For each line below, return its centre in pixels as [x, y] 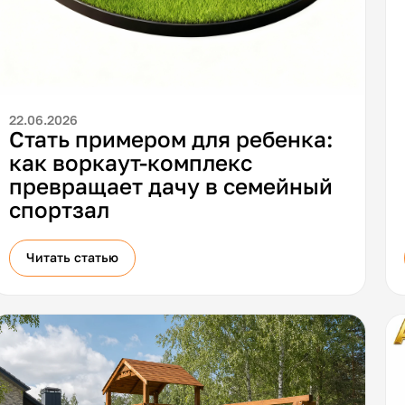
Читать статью [73, 258]
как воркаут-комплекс [130, 163]
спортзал [59, 210]
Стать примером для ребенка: [171, 139]
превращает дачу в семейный [170, 186]
